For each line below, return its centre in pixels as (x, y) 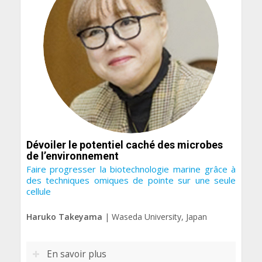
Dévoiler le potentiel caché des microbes (124, 144)
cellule (38, 192)
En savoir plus (76, 254)
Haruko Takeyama (64, 217)
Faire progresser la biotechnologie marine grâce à (131, 169)
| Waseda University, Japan (154, 217)
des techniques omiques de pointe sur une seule (131, 180)
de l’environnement (72, 156)
